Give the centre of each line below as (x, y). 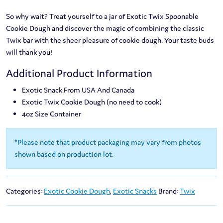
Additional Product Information (79, 73)
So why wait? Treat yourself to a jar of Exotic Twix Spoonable (102, 16)
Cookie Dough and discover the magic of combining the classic (105, 28)
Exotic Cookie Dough (77, 191)
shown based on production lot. (64, 154)
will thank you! (29, 52)
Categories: (25, 191)
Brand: (169, 191)
